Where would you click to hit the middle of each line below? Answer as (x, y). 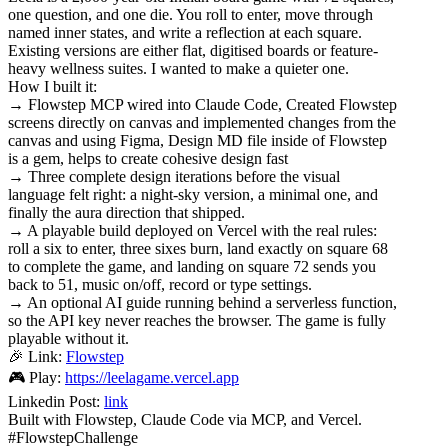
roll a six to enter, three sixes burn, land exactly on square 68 (198, 248)
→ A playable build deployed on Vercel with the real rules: (192, 230)
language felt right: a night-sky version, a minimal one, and (193, 194)
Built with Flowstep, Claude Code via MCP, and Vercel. (185, 419)
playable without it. (68, 338)
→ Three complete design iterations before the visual (174, 176)
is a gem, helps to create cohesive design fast (148, 158)
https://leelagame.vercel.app (152, 377)
